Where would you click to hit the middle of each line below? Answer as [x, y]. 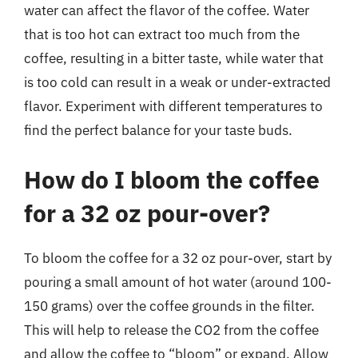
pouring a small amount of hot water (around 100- [178, 282]
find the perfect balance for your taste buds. [158, 130]
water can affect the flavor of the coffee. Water [167, 10]
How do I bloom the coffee [172, 179]
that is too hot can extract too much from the [162, 34]
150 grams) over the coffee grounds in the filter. [169, 306]
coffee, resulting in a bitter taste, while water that [174, 58]
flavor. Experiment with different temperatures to [173, 106]
